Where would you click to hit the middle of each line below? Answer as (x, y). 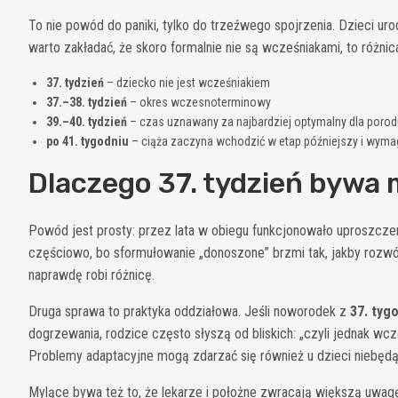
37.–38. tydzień (87, 102)
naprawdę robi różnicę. (92, 275)
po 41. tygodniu (88, 141)
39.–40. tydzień (87, 121)
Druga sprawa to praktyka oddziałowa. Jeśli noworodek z (189, 311)
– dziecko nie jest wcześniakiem (187, 82)
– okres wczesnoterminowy (199, 102)
